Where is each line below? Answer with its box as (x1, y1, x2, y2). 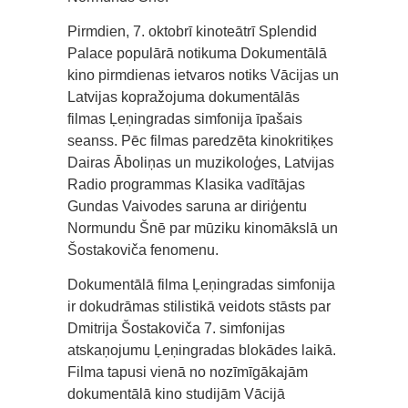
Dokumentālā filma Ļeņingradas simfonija (67, 277, 335, 292)
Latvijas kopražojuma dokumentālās (67, 89, 300, 105)
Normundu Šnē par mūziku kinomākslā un (67, 220, 338, 236)
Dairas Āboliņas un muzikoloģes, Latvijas (67, 155, 334, 170)
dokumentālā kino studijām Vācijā (67, 386, 285, 402)
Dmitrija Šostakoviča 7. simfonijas (67, 321, 285, 336)
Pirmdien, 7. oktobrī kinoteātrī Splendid (67, 24, 317, 39)
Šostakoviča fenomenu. (67, 242, 219, 258)
